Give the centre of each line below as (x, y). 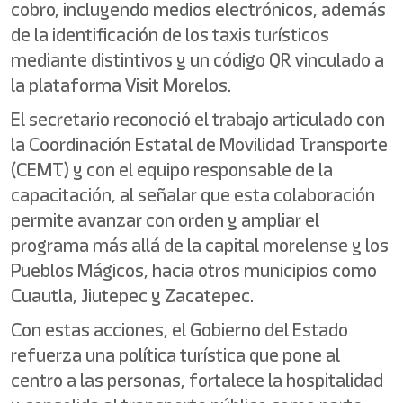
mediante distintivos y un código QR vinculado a (197, 60)
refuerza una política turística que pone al (175, 355)
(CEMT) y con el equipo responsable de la (172, 170)
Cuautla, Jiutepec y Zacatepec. (132, 296)
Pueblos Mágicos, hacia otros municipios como (194, 270)
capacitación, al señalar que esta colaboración (193, 195)
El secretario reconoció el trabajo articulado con (198, 119)
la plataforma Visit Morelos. (121, 85)
